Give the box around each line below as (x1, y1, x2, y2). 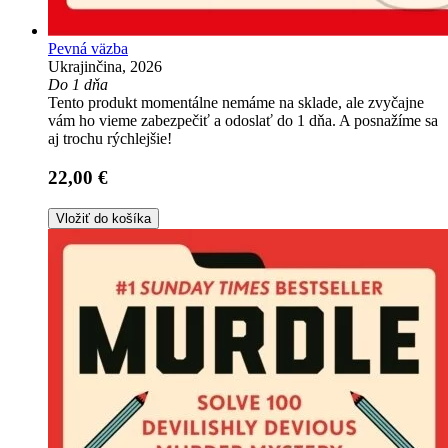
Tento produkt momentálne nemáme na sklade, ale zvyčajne (48, 94, 424, 112)
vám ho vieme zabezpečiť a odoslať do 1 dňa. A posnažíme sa (48, 112, 438, 130)
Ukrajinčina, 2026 (48, 58, 162, 76)
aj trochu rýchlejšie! (48, 130, 172, 148)
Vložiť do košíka (56, 210, 151, 226)
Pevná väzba (48, 40, 128, 58)
